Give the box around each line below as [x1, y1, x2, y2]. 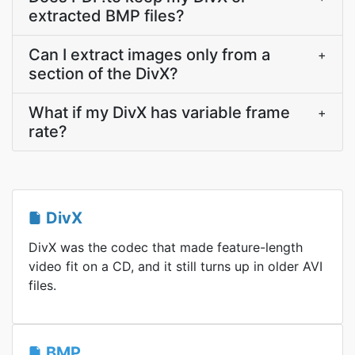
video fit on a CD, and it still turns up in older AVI [29, 258, 323, 274]
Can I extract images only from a [29, 45, 270, 64]
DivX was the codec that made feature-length [29, 239, 303, 255]
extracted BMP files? [29, 6, 185, 25]
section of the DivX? [29, 64, 178, 83]
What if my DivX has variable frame [29, 103, 290, 122]
